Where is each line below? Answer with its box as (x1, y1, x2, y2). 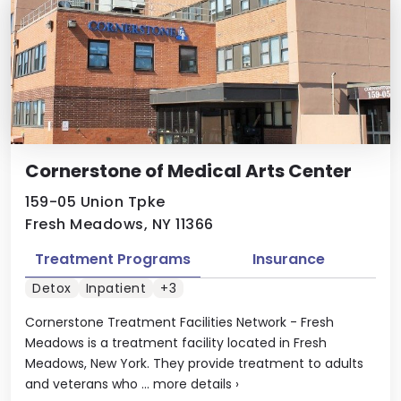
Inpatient (85, 278, 146, 297)
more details (153, 374, 232, 393)
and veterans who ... (25, 374, 153, 393)
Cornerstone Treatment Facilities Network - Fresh (25, 312, 334, 331)
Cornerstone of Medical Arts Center (25, 158, 352, 183)
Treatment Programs (35, 249, 191, 269)
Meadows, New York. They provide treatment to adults (25, 354, 363, 372)
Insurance (252, 249, 325, 269)
